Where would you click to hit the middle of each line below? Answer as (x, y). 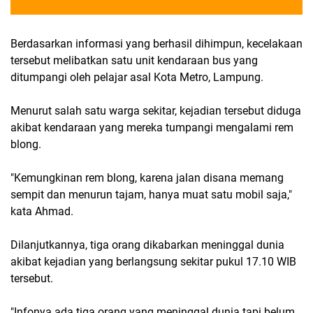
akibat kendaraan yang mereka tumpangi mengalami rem (152, 128)
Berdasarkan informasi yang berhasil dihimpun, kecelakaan (156, 44)
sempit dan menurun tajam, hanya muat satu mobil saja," (151, 195)
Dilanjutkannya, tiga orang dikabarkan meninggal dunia (147, 245)
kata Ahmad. (42, 211)
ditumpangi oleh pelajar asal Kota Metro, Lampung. (137, 77)
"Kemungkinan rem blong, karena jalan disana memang (147, 178)
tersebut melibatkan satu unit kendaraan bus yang (134, 60)
